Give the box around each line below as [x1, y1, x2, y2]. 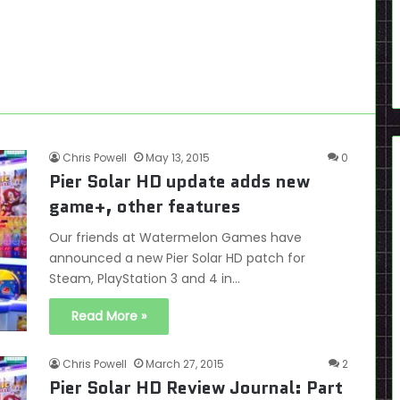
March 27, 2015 [146, 356, 224, 371]
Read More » [71, 307, 146, 325]
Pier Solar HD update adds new [49, 169, 310, 194]
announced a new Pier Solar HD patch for [49, 249, 305, 267]
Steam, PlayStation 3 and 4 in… [49, 270, 240, 287]
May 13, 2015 [146, 150, 210, 165]
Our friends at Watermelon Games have [49, 229, 302, 246]
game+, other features [49, 194, 241, 219]
